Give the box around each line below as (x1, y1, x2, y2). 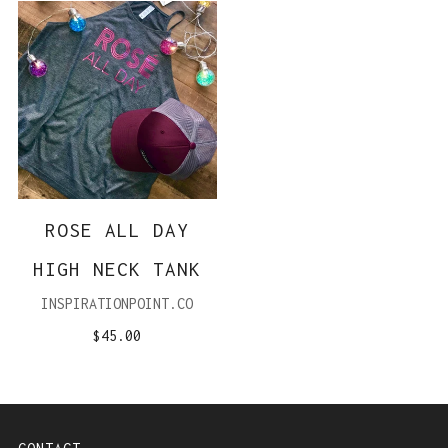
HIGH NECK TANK (33, 258, 202, 281)
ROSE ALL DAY (45, 219, 190, 242)
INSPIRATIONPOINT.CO (41, 295, 194, 313)
